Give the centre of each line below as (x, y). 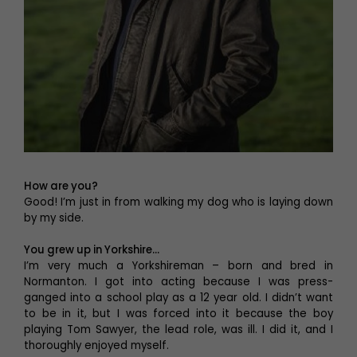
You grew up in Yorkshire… (92, 250)
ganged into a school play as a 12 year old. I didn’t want (178, 298)
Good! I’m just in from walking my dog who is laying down (178, 202)
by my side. (54, 218)
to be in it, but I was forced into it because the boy (178, 314)
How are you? (62, 186)
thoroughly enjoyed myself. (96, 346)
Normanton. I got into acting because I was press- (178, 282)
